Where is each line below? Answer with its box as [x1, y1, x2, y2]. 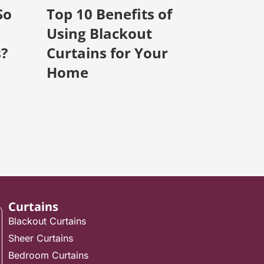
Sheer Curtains [8, 232, 73, 244]
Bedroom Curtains [8, 249, 88, 261]
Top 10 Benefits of [47, 4, 172, 24]
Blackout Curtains [8, 214, 86, 227]
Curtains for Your [47, 43, 168, 63]
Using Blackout [47, 24, 152, 44]
